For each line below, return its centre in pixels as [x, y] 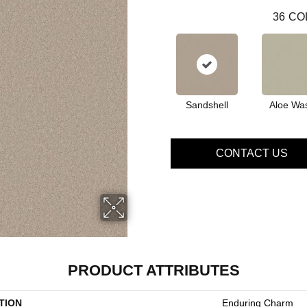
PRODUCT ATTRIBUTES [153, 270]
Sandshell [207, 105]
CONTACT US [251, 153]
